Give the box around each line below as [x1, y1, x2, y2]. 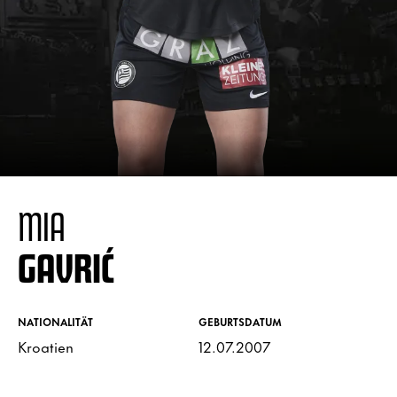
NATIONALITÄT [18, 314, 93, 331]
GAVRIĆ [18, 241, 114, 293]
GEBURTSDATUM [198, 314, 282, 331]
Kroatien [18, 334, 74, 358]
